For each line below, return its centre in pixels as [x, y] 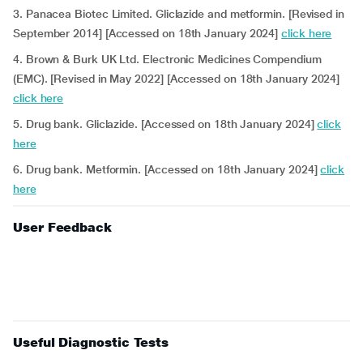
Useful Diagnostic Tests [91, 342]
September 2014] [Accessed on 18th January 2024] [147, 33]
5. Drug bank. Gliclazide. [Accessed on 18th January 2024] [165, 124]
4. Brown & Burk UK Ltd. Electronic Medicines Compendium [167, 59]
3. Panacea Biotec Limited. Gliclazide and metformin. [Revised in [179, 14]
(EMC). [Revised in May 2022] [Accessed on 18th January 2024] [177, 79]
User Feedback [62, 227]
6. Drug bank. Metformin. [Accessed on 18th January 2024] [167, 169]
